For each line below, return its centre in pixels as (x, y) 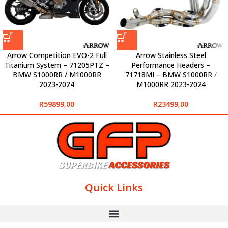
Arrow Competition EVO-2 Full (57, 55)
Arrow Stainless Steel (171, 55)
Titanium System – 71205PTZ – (57, 65)
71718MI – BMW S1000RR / (171, 75)
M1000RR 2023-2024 (171, 84)
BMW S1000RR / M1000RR (57, 75)
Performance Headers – (171, 65)
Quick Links (114, 188)
